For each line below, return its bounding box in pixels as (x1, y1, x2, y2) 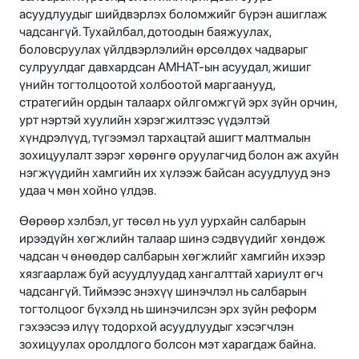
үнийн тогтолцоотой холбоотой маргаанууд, (19, 77, 275, 93)
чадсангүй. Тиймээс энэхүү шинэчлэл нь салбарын (19, 284, 307, 300)
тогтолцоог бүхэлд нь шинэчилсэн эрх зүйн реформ (19, 301, 317, 317)
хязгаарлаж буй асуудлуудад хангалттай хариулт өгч (19, 266, 323, 282)
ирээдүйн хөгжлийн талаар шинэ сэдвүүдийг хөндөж (19, 231, 325, 247)
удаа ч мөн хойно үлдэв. (19, 183, 156, 199)
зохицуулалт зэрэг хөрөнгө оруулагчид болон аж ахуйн (19, 147, 339, 163)
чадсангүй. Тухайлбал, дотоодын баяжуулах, (19, 24, 271, 40)
